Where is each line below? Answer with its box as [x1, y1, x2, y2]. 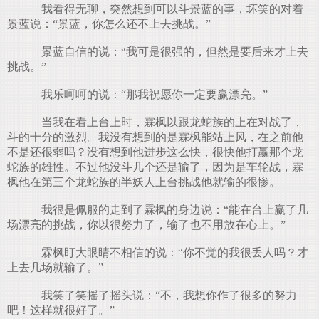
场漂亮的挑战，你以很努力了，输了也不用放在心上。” [7, 219, 286, 231]
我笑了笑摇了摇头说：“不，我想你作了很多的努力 [30, 289, 297, 301]
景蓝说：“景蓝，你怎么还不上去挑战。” [7, 18, 211, 30]
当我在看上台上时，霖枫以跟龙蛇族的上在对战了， [30, 116, 303, 128]
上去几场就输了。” [7, 261, 103, 273]
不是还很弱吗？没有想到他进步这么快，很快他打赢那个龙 [7, 146, 303, 158]
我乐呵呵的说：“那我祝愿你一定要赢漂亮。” [30, 88, 268, 100]
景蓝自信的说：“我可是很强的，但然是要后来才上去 [30, 46, 308, 58]
